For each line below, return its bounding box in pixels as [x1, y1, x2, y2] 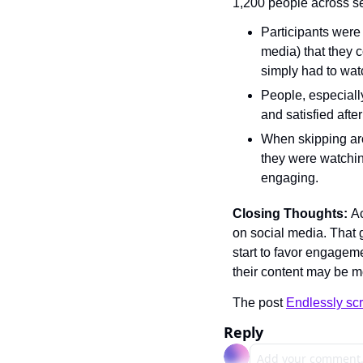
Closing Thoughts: [233, 207, 351, 220]
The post [233, 296, 286, 310]
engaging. [261, 171, 318, 185]
